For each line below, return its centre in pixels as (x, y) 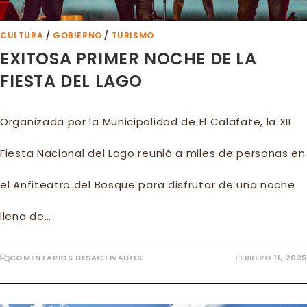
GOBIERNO (77, 35)
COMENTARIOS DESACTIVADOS (76, 257)
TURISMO (133, 35)
